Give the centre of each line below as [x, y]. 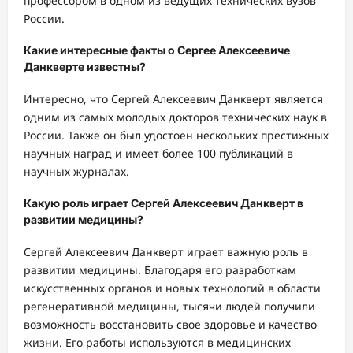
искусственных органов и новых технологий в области [172, 288]
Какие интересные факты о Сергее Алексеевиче [157, 50]
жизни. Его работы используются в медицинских [157, 342]
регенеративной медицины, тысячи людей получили [169, 306]
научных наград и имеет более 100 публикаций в [158, 153]
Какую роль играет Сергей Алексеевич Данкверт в [163, 203]
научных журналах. [76, 171]
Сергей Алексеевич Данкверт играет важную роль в [166, 252]
